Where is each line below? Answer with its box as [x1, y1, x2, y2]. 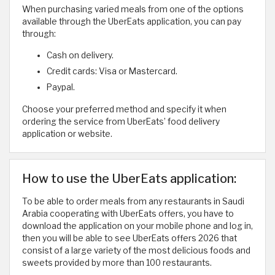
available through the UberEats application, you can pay [22, 17, 241, 27]
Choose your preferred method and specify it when [22, 104, 227, 114]
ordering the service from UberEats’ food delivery [22, 116, 220, 126]
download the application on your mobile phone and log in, [22, 220, 253, 231]
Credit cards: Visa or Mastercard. [47, 66, 177, 77]
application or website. [22, 128, 112, 139]
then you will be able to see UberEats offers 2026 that [22, 233, 237, 243]
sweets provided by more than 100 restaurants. [22, 257, 212, 268]
